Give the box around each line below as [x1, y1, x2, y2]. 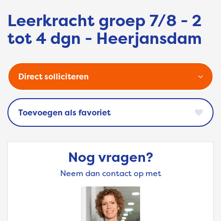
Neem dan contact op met [60, 168, 161, 179]
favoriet [78, 107, 110, 118]
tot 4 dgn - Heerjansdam [7, 28, 202, 49]
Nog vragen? [68, 148, 153, 167]
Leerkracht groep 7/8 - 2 [7, 10, 202, 32]
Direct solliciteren [18, 71, 89, 82]
